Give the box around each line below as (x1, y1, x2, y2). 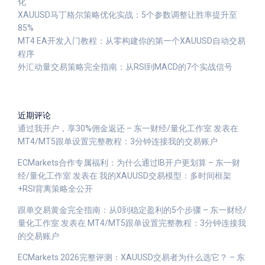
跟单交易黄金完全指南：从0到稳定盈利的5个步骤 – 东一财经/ (18, 205, 247, 215)
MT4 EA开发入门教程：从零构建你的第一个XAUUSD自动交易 (18, 36, 245, 46)
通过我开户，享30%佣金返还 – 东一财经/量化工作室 (18, 124, 212, 133)
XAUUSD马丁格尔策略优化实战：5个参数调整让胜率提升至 (18, 10, 237, 20)
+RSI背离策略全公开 (18, 184, 93, 193)
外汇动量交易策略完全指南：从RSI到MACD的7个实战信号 (18, 62, 232, 72)
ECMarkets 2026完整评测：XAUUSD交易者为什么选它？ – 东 (18, 253, 245, 262)
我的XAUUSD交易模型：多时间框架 (99, 171, 231, 180)
